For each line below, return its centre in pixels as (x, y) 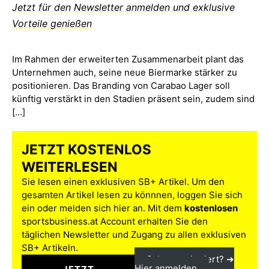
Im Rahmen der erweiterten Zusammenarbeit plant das (128, 59)
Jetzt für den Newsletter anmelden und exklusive (123, 8)
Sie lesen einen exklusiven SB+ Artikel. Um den (123, 181)
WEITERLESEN (70, 166)
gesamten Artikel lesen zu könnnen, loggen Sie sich (132, 195)
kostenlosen (211, 208)
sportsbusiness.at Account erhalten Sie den (115, 221)
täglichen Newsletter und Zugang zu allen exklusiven (134, 234)
